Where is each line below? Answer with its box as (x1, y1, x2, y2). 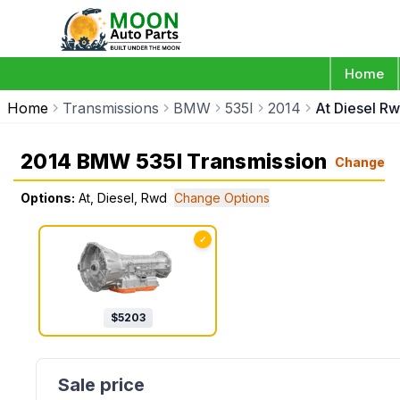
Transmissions (62, 99, 159, 117)
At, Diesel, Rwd (79, 190, 167, 205)
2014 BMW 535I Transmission (21, 149, 328, 174)
